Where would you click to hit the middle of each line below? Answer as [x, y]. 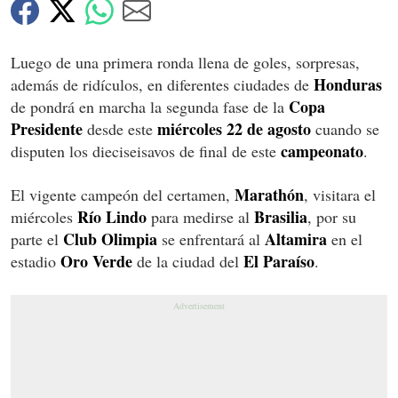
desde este [120, 128]
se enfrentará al [211, 239]
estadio [36, 261]
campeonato [322, 151]
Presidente [47, 128]
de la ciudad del [188, 261]
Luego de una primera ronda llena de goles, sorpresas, [185, 62]
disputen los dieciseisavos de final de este [146, 151]
